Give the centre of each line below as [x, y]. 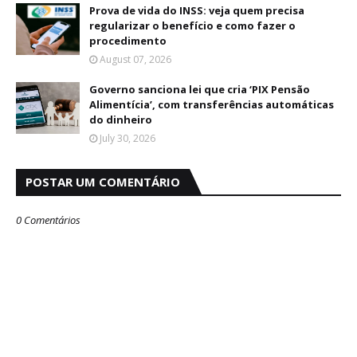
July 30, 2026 [127, 138]
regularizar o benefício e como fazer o [192, 25]
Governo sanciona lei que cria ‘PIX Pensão [200, 89]
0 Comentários [48, 220]
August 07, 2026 [135, 59]
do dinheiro [121, 120]
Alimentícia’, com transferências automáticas [212, 104]
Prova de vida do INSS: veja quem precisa [197, 10]
